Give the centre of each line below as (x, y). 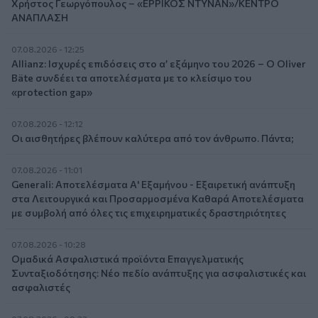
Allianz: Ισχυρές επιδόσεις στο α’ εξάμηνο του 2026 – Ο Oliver (159, 64)
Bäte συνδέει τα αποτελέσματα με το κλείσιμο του (131, 78)
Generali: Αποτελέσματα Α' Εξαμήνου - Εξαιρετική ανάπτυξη (153, 185)
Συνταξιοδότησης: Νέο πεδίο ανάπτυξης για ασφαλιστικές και (159, 273)
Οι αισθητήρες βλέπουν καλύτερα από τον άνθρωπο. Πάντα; (153, 138)
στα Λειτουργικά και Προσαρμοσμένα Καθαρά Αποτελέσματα (158, 199)
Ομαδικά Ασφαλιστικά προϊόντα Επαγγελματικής (127, 259)
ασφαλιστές (41, 287)
